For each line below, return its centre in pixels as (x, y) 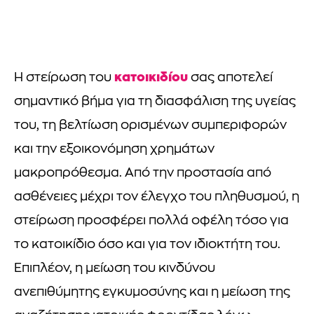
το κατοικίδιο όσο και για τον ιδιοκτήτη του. (147, 245)
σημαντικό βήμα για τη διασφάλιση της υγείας (155, 102)
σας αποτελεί (230, 78)
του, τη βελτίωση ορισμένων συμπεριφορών (150, 126)
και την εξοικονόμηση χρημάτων (114, 150)
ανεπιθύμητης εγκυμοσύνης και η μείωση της (152, 293)
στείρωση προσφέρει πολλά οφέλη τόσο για (151, 221)
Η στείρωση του (64, 78)
